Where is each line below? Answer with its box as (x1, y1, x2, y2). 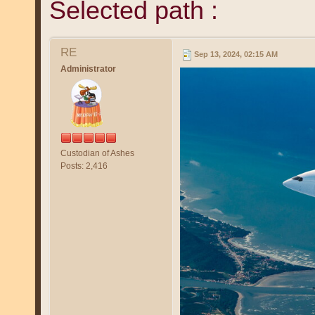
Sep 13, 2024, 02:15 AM (193, 50, 278, 58)
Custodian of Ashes (60, 148, 134, 158)
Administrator (60, 63, 116, 74)
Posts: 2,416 (60, 160, 108, 171)
